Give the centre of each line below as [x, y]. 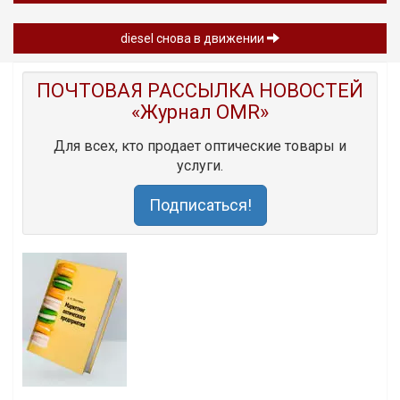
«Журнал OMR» [200, 112]
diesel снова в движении [194, 39]
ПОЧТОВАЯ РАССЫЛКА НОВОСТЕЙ [200, 91]
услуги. [200, 166]
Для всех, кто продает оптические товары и [200, 146]
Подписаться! [200, 205]
